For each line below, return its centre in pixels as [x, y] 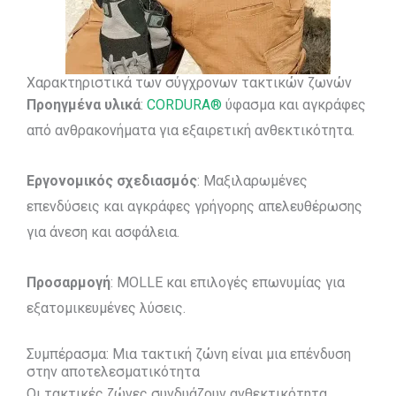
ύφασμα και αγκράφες [294, 105]
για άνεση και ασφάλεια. [103, 232]
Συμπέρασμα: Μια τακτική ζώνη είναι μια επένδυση [189, 354]
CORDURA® [184, 105]
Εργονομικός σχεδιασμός [112, 181]
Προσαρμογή [69, 282]
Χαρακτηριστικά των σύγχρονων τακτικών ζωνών [189, 83]
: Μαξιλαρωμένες [252, 181]
